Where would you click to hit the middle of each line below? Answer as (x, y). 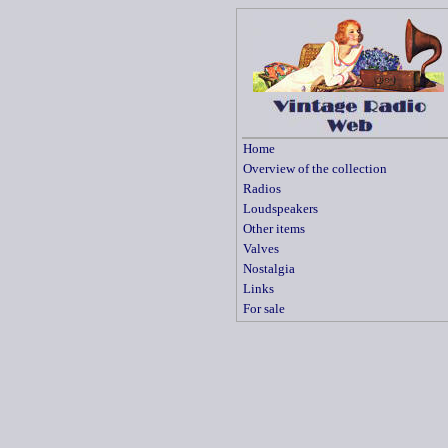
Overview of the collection (315, 168)
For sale (264, 308)
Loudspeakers (280, 208)
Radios (262, 188)
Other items (274, 228)
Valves (261, 248)
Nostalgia (269, 268)
